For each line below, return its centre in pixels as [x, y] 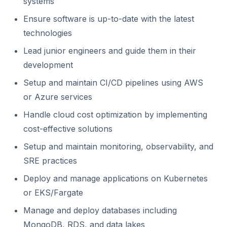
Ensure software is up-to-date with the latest [109, 19]
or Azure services [58, 97]
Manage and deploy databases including [100, 210]
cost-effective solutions [68, 129]
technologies [48, 33]
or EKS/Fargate [53, 193]
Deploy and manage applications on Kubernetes [116, 178]
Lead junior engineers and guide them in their [110, 51]
